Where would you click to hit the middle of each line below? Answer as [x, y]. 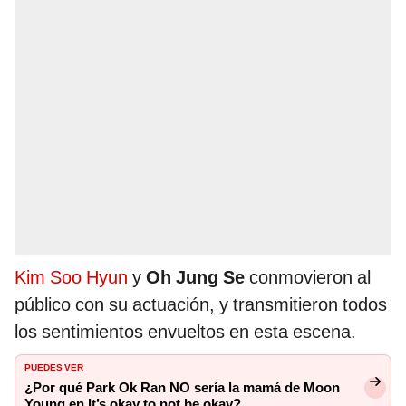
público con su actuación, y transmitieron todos [201, 305]
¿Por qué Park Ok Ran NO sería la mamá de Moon [182, 388]
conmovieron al [308, 278]
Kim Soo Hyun [71, 278]
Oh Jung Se [195, 278]
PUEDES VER [54, 367]
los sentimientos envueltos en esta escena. [185, 332]
